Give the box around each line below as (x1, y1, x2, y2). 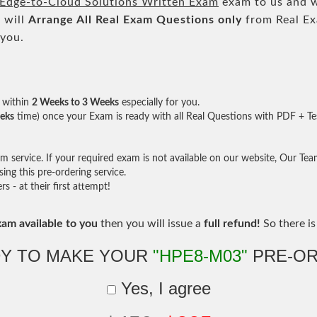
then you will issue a (98, 218, 204, 229)
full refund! (204, 218, 260, 229)
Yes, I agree (115, 279, 211, 298)
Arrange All (28, 14, 92, 25)
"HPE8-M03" (153, 246, 248, 265)
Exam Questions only (123, 14, 242, 25)
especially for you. (119, 98, 200, 108)
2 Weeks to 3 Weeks (32, 98, 119, 108)
